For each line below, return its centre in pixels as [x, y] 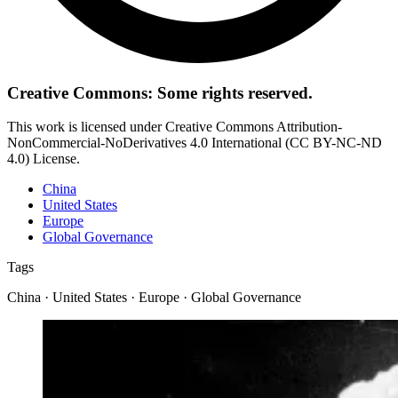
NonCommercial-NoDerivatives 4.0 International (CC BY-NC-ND [195, 143]
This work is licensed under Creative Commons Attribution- [175, 127]
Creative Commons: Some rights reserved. [160, 92]
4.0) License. [44, 159]
